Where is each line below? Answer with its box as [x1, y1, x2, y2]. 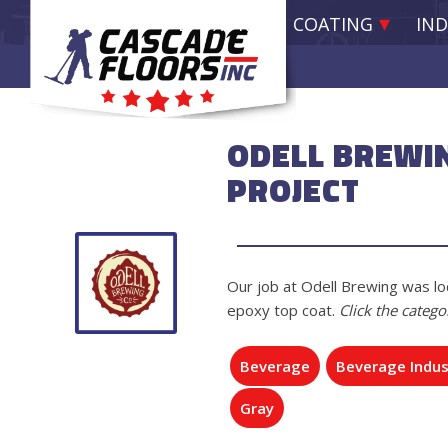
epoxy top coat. [227, 300, 339, 321]
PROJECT [227, 166, 360, 214]
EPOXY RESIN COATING [178, 12, 373, 36]
